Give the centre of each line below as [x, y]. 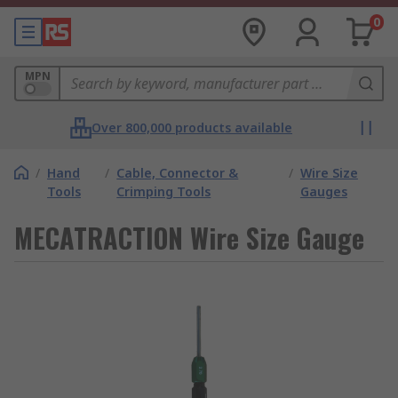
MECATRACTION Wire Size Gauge [189, 238]
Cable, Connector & [178, 173]
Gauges [323, 191]
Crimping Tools [164, 191]
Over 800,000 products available [192, 127]
